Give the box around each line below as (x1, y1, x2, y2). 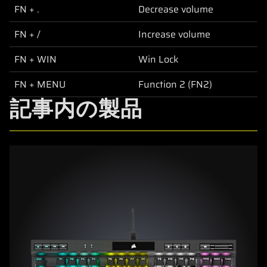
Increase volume (138, 26, 210, 42)
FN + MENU (14, 76, 66, 92)
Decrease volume (138, 1, 213, 17)
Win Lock (138, 51, 179, 67)
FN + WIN (14, 51, 57, 67)
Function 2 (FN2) (138, 76, 212, 92)
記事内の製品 (10, 91, 142, 126)
